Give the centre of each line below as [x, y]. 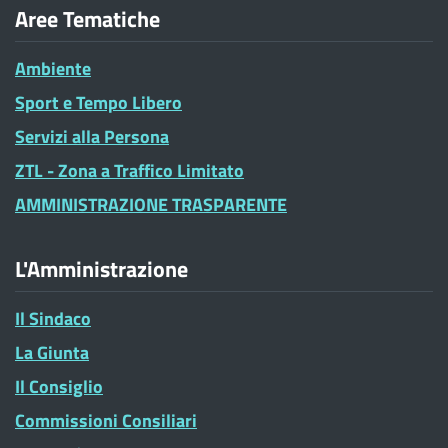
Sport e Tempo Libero [98, 102]
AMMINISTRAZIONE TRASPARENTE [151, 204]
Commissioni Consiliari [106, 420]
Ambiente [53, 68]
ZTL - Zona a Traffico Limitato [129, 170]
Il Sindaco [53, 318]
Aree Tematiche [87, 19]
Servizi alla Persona [92, 136]
